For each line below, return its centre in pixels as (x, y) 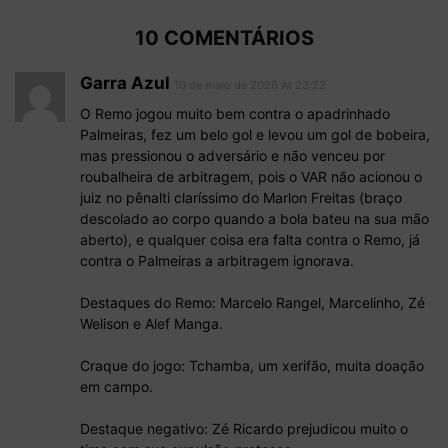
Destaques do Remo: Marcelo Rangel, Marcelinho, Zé (252, 303)
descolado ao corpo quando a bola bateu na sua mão (254, 219)
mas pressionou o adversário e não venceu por (232, 156)
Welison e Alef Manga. (151, 324)
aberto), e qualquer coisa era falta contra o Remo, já (250, 240)
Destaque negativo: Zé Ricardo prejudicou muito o (244, 429)
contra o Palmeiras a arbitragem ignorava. (217, 261)
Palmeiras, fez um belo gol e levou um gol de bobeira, (255, 135)
